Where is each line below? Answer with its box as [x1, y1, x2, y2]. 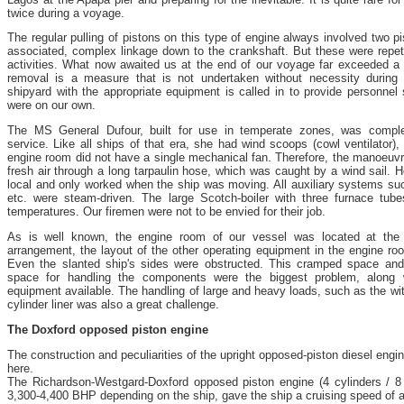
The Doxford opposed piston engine [7, 322, 208, 336]
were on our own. [7, 98, 96, 113]
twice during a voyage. [7, 5, 124, 20]
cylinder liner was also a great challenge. [7, 297, 219, 311]
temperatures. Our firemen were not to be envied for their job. [7, 205, 326, 219]
